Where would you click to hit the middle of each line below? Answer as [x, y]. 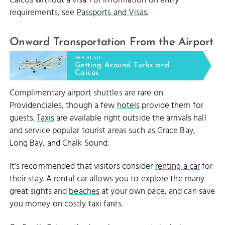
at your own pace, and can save [157, 192]
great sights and [39, 192]
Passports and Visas [112, 13]
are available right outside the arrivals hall [130, 119]
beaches [84, 192]
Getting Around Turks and [122, 65]
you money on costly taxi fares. [66, 204]
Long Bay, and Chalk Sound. [59, 144]
